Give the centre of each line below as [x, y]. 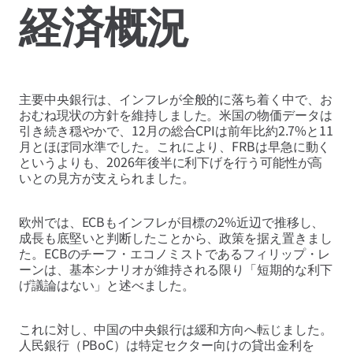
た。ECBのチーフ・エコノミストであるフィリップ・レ [175, 253]
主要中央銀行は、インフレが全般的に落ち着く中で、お [176, 99]
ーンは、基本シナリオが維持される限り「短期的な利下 [176, 269]
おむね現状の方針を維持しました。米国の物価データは [176, 115]
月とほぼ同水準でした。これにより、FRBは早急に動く [175, 146]
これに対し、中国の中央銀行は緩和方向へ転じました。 [176, 329]
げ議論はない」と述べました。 [107, 285]
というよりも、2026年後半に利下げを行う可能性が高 [171, 162]
